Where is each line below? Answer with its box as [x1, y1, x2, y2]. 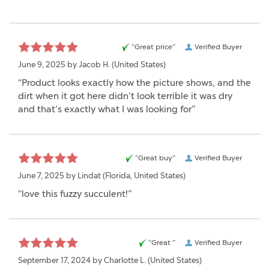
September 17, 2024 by [18, 255, 104, 265]
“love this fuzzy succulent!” [18, 188, 131, 199]
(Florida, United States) [101, 171, 186, 180]
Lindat [77, 171, 101, 180]
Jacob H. [79, 59, 110, 69]
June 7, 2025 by [18, 171, 77, 180]
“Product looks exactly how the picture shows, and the [18, 77, 251, 88]
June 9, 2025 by [18, 59, 79, 69]
